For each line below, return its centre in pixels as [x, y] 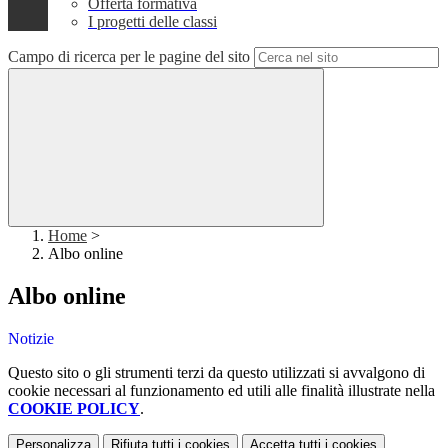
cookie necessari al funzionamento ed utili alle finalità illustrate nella [221, 391]
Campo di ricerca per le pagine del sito [129, 57]
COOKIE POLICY [74, 409]
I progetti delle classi [152, 22]
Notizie [31, 339]
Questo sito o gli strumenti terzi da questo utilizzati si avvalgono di [216, 373]
